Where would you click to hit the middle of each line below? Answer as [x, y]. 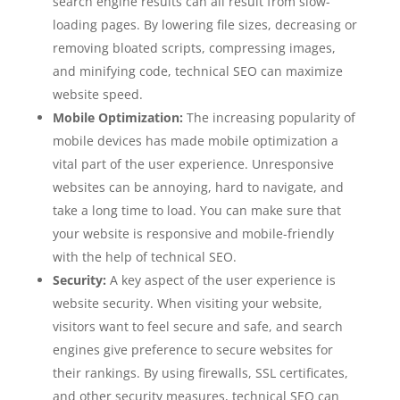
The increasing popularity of [271, 117]
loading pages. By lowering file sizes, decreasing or [204, 24]
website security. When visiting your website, [187, 303]
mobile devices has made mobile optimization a [195, 140]
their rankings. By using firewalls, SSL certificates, [200, 372]
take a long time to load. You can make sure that [196, 210]
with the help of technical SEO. [144, 256]
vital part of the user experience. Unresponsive [193, 163]
